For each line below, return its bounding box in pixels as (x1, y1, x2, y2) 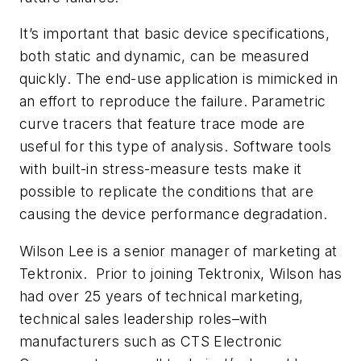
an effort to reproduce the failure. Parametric (19, 93, 326, 110)
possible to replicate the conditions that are (19, 183, 313, 201)
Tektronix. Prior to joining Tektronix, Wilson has (19, 264, 342, 282)
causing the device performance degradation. (19, 205, 328, 223)
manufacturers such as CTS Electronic (19, 332, 283, 350)
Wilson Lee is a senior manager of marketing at (19, 242, 338, 259)
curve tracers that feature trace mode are (19, 115, 305, 133)
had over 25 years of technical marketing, (19, 287, 304, 305)
